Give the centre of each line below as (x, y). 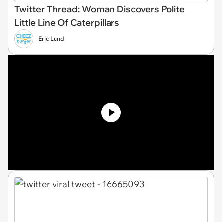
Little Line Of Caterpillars (67, 22)
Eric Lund (51, 38)
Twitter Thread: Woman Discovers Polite (100, 9)
